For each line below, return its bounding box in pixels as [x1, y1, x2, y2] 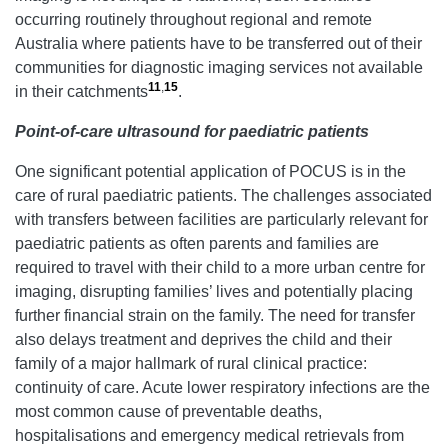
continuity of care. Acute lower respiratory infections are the [15, 378, 430, 396]
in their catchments [15, 82, 148, 100]
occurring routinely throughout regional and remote [15, 10, 372, 28]
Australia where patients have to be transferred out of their [15, 34, 422, 52]
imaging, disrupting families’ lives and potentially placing [15, 282, 413, 300]
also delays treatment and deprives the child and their [15, 330, 392, 348]
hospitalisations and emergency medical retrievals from [15, 426, 404, 444]
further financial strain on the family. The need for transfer [15, 306, 415, 324]
